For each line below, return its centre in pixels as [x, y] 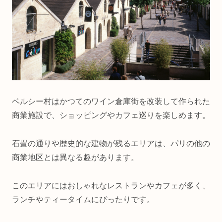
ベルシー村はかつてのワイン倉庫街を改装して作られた [111, 102]
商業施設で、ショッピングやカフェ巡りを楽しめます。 [111, 115]
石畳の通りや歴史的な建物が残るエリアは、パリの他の [111, 143]
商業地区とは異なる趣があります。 [75, 157]
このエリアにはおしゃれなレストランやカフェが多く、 [111, 185]
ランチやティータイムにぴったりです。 [83, 199]
